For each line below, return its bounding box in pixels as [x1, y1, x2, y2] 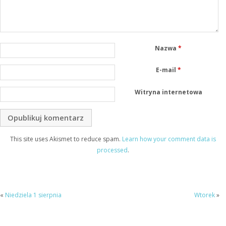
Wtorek [194, 191, 215, 200]
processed [97, 145, 128, 154]
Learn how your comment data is [122, 134, 216, 143]
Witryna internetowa [134, 88, 202, 97]
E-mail [155, 66, 178, 75]
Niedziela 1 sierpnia [5, 191, 62, 200]
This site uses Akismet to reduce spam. [10, 134, 122, 143]
